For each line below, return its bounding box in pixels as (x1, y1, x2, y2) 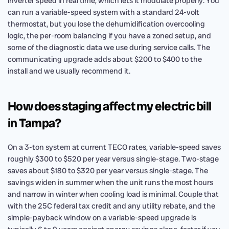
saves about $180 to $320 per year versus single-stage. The (8, 166, 208, 176)
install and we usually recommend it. (8, 66, 130, 76)
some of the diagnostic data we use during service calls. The (8, 42, 210, 53)
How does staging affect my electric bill (8, 98, 211, 114)
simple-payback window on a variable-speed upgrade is (8, 213, 196, 223)
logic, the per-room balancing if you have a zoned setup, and (8, 31, 211, 41)
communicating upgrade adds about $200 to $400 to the (8, 54, 202, 64)
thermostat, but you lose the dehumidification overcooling (8, 19, 205, 29)
